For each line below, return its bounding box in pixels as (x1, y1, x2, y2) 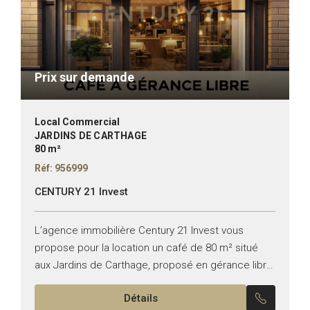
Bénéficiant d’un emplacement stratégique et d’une (35, 275, 275, 289)
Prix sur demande (35, 69, 134, 84)
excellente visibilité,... (35, 293, 134, 306)
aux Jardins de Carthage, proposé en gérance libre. (35, 258, 275, 271)
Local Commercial (35, 116, 120, 127)
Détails (123, 291, 158, 304)
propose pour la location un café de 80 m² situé (35, 241, 258, 254)
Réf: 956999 (35, 162, 88, 174)
